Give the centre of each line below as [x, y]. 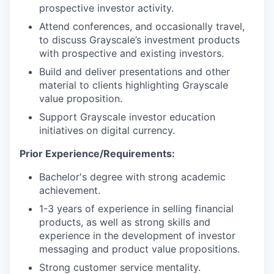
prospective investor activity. [106, 8]
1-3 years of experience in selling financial [136, 209]
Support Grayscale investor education [127, 117]
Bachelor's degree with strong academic [132, 177]
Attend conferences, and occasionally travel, [142, 26]
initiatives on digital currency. [107, 130]
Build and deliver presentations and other [135, 72]
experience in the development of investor [137, 235]
